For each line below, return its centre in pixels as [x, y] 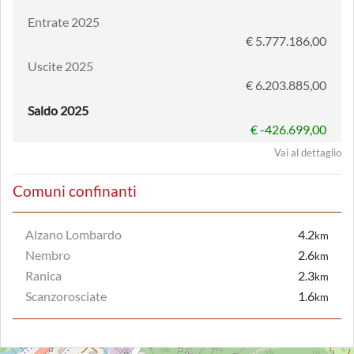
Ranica [43, 275]
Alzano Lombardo [73, 234]
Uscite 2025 [60, 66]
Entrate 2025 [64, 22]
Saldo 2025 [58, 110]
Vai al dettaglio [308, 153]
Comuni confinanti [75, 191]
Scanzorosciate [66, 296]
